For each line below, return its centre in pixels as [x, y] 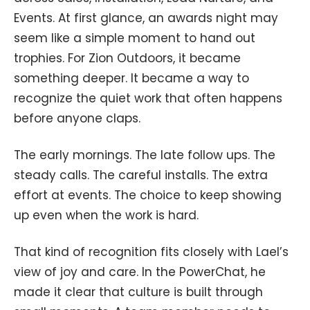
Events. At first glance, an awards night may [146, 18]
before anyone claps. [77, 119]
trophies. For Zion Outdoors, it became [127, 58]
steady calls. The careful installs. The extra [141, 175]
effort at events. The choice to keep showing [148, 195]
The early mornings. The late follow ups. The [145, 155]
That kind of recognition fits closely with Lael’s [151, 252]
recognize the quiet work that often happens [148, 99]
